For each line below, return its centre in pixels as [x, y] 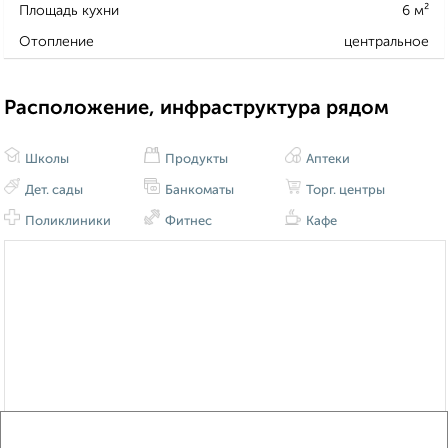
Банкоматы [198, 191]
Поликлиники [66, 222]
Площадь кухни [69, 10]
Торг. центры [343, 191]
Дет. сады [52, 191]
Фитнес [187, 222]
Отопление [56, 41]
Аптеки [326, 160]
